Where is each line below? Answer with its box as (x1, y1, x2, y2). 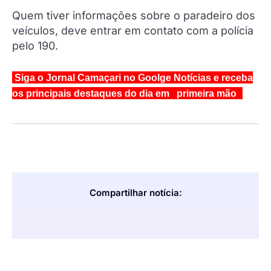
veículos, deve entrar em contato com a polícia (12, 24, 253, 37)
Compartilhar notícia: (89, 186, 182, 198)
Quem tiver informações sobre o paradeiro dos (12, 8, 255, 22)
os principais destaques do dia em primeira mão (12, 88, 237, 99)
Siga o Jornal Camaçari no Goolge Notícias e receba (12, 72, 253, 83)
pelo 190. (12, 39, 58, 52)
